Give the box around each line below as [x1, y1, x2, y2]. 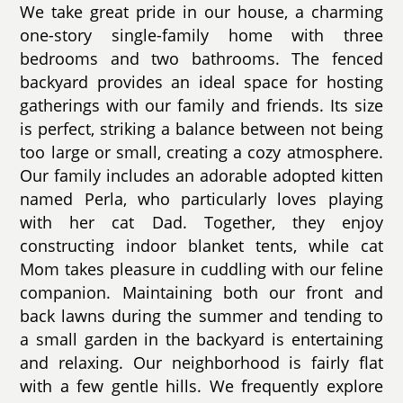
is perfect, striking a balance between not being [20, 118, 383, 140]
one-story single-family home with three [20, 24, 383, 47]
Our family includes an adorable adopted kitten [20, 165, 383, 187]
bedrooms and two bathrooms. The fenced [20, 48, 383, 70]
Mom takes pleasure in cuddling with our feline [20, 258, 383, 281]
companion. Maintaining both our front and [20, 282, 383, 304]
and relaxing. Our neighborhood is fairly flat [20, 352, 383, 374]
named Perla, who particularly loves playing [20, 188, 383, 210]
